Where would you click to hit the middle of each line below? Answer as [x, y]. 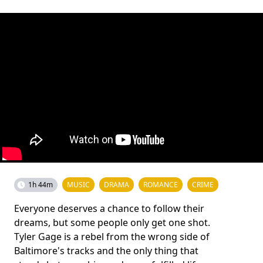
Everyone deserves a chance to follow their [109, 208]
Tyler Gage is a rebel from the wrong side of [112, 237]
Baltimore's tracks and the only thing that [106, 251]
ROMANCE [161, 185]
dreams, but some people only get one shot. [112, 222]
